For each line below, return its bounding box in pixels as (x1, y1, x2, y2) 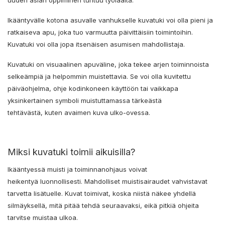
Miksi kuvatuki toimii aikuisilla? (8, 146, 136, 157)
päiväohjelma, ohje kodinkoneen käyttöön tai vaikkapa (8, 84, 178, 92)
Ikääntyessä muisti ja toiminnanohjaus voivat (8, 165, 147, 173)
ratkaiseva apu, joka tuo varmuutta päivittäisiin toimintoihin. (8, 28, 193, 36)
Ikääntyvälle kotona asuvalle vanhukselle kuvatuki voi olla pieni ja (8, 16, 213, 24)
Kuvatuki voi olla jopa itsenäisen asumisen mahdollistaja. (8, 40, 187, 48)
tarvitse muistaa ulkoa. (8, 213, 80, 221)
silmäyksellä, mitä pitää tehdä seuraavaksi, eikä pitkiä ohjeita (8, 201, 199, 209)
